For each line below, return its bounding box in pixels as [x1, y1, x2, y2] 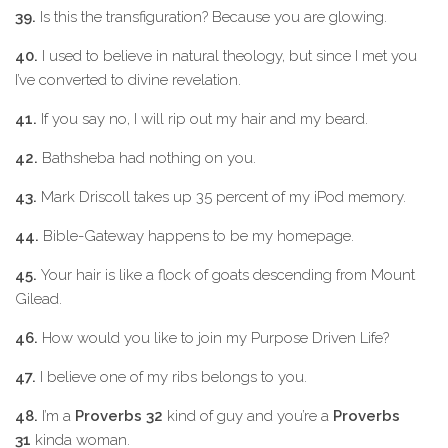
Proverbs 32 [75, 407, 163, 425]
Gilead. [15, 290, 62, 308]
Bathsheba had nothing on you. [38, 149, 256, 167]
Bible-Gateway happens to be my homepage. [39, 227, 354, 245]
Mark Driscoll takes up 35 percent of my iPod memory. [37, 188, 406, 206]
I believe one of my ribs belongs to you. [36, 368, 307, 386]
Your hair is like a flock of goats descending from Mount [37, 266, 415, 284]
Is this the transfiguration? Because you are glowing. [36, 8, 387, 26]
